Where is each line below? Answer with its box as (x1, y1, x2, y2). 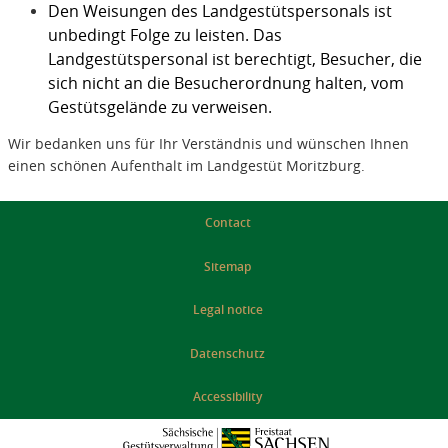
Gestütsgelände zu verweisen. (47, 96, 272, 119)
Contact (204, 214, 251, 232)
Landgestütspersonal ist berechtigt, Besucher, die (47, 48, 422, 71)
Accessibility (193, 388, 263, 406)
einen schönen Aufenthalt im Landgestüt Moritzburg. (7, 156, 365, 176)
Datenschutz (190, 344, 266, 362)
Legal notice (192, 301, 263, 319)
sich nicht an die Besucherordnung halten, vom (47, 72, 404, 95)
